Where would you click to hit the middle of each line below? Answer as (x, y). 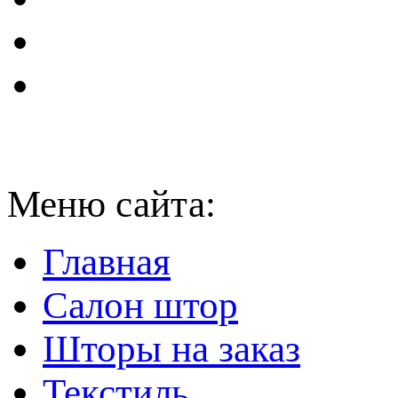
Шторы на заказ (171, 349)
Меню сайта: (111, 204)
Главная (107, 262)
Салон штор (140, 306)
